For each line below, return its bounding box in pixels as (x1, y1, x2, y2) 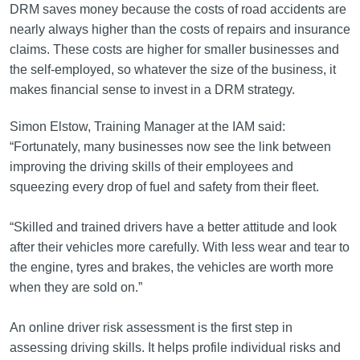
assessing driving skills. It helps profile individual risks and (9, 341, 341, 354)
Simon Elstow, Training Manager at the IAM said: (9, 120, 285, 133)
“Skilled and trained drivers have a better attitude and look (9, 220, 337, 234)
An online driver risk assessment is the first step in (9, 321, 292, 334)
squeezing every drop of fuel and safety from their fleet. (9, 180, 319, 194)
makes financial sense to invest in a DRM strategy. (9, 83, 295, 96)
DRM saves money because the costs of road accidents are (9, 2, 346, 16)
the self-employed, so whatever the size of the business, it (9, 63, 336, 76)
